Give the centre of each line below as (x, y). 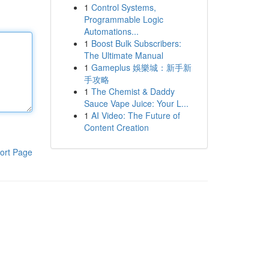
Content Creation (116, 127)
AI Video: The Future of (135, 115)
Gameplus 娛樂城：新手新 (141, 67)
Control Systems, (123, 7)
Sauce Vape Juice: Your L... (136, 103)
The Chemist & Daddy (133, 91)
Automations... (111, 31)
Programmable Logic (123, 19)
